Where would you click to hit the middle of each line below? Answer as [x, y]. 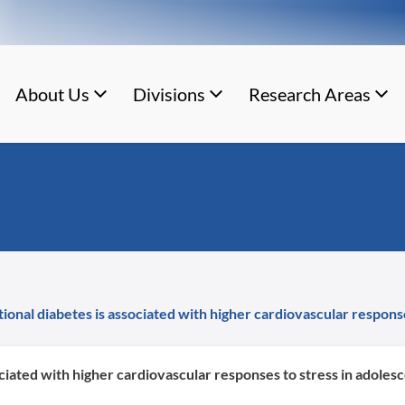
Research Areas [309, 94]
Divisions [169, 94]
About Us [52, 94]
